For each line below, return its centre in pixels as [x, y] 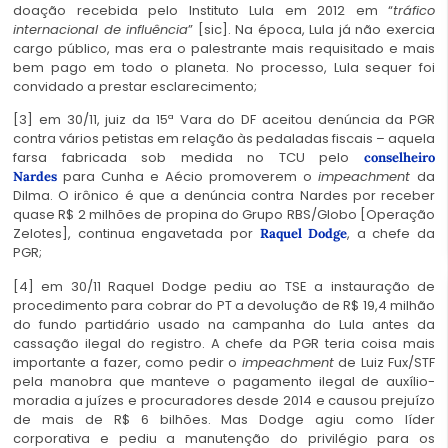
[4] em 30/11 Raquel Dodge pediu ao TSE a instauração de [224, 286]
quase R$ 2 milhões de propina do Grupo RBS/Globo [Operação [224, 215]
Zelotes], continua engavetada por [136, 234]
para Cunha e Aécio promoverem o [187, 177]
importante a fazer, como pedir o [127, 362]
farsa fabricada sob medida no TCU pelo [188, 158]
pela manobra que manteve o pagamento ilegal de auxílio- [224, 381]
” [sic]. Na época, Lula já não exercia [312, 29]
